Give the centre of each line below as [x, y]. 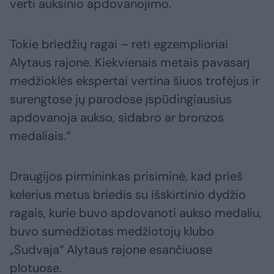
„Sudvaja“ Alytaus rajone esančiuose [111, 250]
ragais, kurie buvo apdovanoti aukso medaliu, [136, 213]
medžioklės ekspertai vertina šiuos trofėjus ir [135, 81]
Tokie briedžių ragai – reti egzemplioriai [119, 44]
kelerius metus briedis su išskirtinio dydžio [128, 195]
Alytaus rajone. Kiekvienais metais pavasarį [130, 63]
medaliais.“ [40, 136]
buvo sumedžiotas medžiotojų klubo [112, 231]
